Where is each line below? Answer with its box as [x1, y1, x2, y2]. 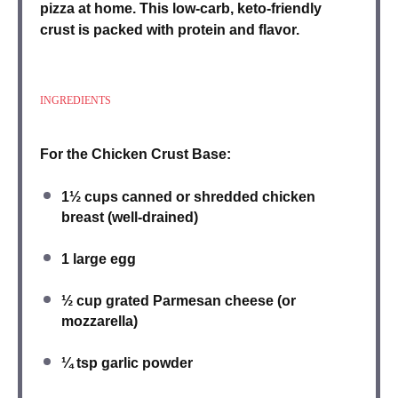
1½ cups [61, 189, 118, 205]
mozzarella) [61, 314, 138, 330]
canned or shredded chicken [122, 189, 315, 205]
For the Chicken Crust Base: [40, 147, 231, 163]
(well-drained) [104, 210, 198, 226]
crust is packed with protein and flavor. [40, 22, 299, 38]
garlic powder [101, 355, 193, 371]
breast [61, 210, 104, 226]
